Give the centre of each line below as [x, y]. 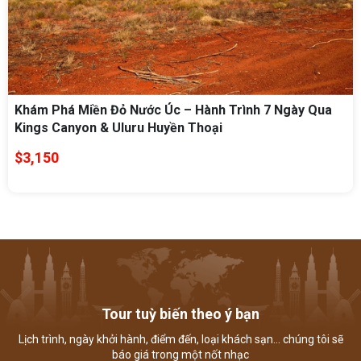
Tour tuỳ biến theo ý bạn [180, 314]
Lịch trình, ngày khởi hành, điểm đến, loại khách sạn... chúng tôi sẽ [180, 340]
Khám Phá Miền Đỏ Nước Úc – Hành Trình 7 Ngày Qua [173, 110]
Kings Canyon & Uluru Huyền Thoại [118, 128]
